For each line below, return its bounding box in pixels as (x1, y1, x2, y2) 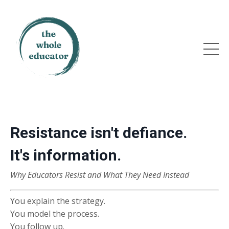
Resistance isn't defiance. (10, 124, 187, 142)
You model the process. (10, 208, 99, 219)
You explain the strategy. (10, 195, 105, 207)
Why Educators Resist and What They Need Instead (10, 169, 189, 180)
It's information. (10, 146, 121, 164)
